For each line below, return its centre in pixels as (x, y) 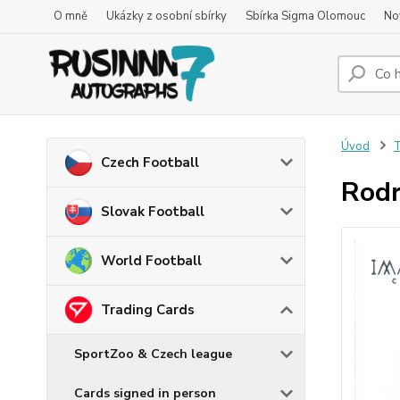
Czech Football (150, 162)
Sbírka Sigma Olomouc (305, 16)
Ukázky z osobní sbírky (167, 16)
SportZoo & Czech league (153, 354)
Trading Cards (148, 309)
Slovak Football (153, 212)
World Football (151, 260)
